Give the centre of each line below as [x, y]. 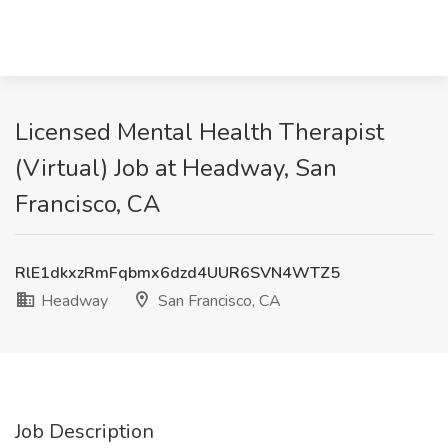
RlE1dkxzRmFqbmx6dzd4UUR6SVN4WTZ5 [177, 273]
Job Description [84, 431]
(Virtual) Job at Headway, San [176, 168]
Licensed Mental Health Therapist [199, 132]
